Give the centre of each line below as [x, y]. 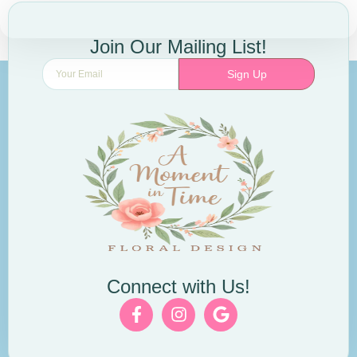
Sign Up [247, 74]
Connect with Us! [178, 286]
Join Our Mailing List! [178, 46]
